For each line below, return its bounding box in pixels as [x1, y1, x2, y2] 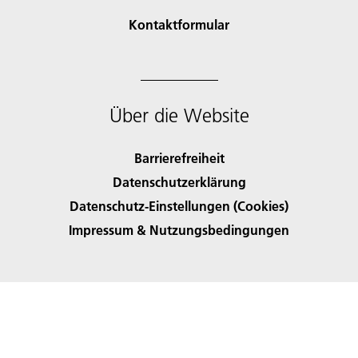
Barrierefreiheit [133, 149, 225, 167]
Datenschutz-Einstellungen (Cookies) [70, 197, 288, 215]
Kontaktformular [129, 16, 229, 34]
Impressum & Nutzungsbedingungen [69, 221, 289, 239]
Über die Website [109, 104, 249, 128]
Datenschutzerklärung [112, 173, 246, 191]
